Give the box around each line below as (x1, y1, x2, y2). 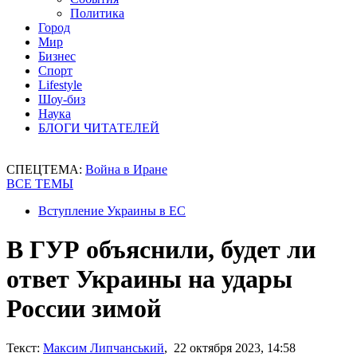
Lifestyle (38, 78, 82, 92)
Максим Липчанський (43, 340, 164, 355)
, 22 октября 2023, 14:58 (164, 340, 296, 355)
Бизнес (38, 49, 76, 63)
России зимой (6, 294, 161, 324)
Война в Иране (85, 163, 167, 176)
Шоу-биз (38, 92, 85, 106)
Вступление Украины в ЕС (38, 204, 186, 218)
